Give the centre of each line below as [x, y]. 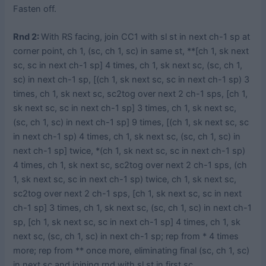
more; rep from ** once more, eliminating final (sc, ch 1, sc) [132, 251]
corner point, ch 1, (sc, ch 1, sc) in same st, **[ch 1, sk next [131, 51]
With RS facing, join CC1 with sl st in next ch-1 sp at [146, 37]
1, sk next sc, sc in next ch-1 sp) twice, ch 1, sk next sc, [125, 180]
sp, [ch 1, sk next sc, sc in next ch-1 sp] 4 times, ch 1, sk [127, 222]
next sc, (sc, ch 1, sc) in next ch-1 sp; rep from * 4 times [126, 237]
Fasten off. [35, 9]
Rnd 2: [27, 37]
